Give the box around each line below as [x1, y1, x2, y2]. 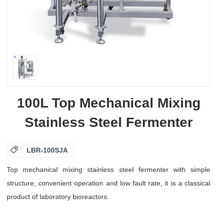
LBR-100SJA [27, 146, 68, 155]
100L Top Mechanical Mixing [16, 95, 201, 111]
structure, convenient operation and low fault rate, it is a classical [7, 179, 210, 187]
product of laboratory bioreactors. [7, 193, 109, 201]
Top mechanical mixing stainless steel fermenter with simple [7, 166, 210, 174]
